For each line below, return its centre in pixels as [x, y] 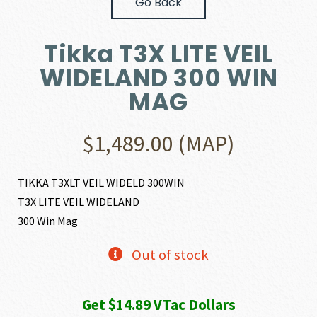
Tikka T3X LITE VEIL [158, 54]
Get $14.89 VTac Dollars [158, 305]
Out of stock [170, 255]
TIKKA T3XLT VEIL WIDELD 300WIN [102, 183]
